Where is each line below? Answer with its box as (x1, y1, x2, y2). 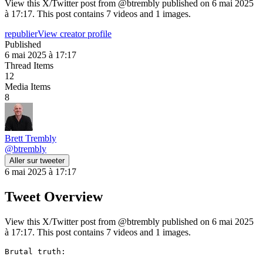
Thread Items (5, 60, 53, 70)
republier (5, 28, 38, 39)
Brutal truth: (5, 247, 66, 256)
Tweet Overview (5, 188, 103, 204)
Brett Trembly (5, 133, 56, 143)
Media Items (5, 81, 50, 92)
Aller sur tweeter (9, 156, 65, 165)
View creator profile (38, 28, 112, 39)
